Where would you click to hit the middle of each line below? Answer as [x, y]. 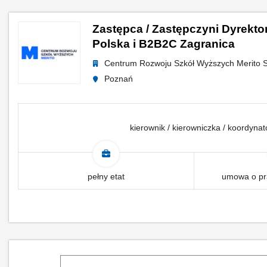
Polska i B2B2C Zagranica [164, 44]
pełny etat [106, 176]
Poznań [119, 79]
